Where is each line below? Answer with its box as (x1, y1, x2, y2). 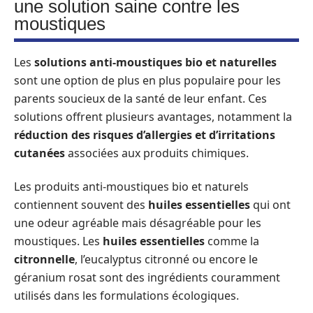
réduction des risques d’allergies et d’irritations (14, 126, 275, 143)
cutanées (14, 145, 65, 161)
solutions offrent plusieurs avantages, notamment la (14, 108, 292, 124)
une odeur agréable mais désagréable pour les (14, 215, 261, 231)
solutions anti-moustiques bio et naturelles (34, 54, 277, 70)
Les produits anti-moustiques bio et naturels (14, 179, 249, 194)
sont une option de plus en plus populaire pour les (14, 72, 281, 88)
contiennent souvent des (14, 197, 148, 212)
